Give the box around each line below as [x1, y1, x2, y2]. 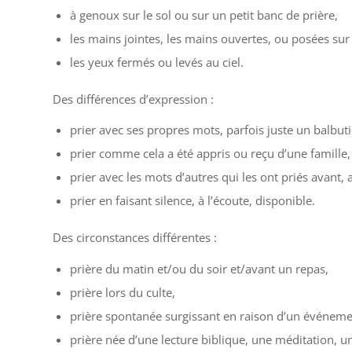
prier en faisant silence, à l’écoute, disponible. [70, 192, 315, 209]
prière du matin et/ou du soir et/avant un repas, [70, 261, 328, 277]
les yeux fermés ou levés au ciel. [70, 53, 244, 70]
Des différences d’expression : [53, 90, 214, 107]
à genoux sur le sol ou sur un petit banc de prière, [70, 6, 338, 23]
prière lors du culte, [70, 284, 175, 301]
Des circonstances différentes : [53, 229, 217, 246]
